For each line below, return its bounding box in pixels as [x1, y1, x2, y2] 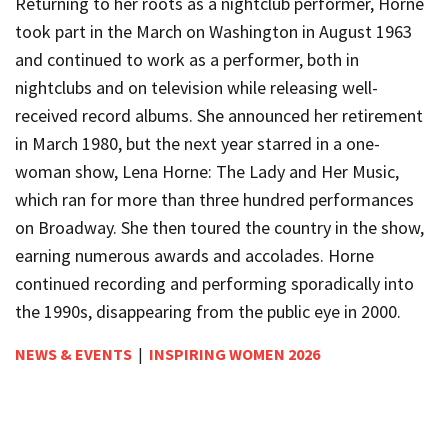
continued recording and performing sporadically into [15, 271, 414, 295]
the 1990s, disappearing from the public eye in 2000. [15, 299, 401, 323]
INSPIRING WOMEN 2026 [149, 343, 320, 364]
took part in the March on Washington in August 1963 [15, 19, 412, 43]
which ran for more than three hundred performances [15, 187, 414, 211]
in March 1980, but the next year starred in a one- [15, 131, 380, 155]
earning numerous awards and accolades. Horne [15, 243, 374, 267]
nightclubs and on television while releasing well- [15, 75, 378, 99]
